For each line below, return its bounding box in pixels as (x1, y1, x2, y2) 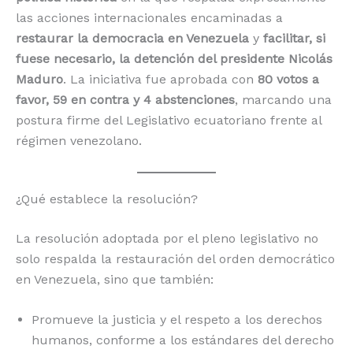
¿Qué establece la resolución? (16, 191, 198, 206)
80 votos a (258, 71, 319, 87)
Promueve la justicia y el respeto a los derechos (32, 312, 322, 328)
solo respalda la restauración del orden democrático (16, 251, 335, 266)
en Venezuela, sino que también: (16, 271, 214, 287)
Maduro (16, 71, 63, 87)
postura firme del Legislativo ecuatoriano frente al (16, 112, 321, 128)
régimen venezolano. (16, 132, 142, 148)
